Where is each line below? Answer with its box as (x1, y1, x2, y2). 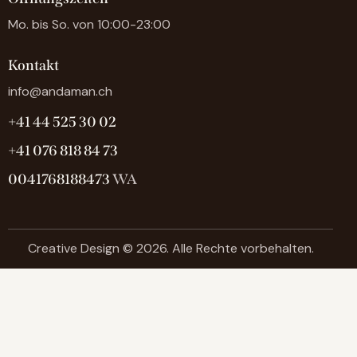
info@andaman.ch (8, 82, 112, 100)
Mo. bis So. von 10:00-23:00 (8, 15, 171, 33)
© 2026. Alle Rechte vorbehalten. (119, 240, 314, 257)
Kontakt (8, 57, 59, 75)
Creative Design (27, 240, 120, 257)
